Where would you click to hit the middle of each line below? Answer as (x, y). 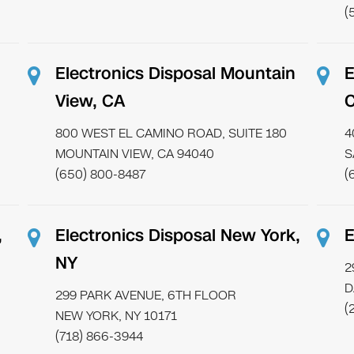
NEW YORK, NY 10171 (117, 316)
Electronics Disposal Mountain (176, 73)
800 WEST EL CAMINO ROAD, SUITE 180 (171, 133)
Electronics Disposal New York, (178, 235)
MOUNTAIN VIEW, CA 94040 (135, 154)
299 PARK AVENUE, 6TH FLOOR (146, 295)
